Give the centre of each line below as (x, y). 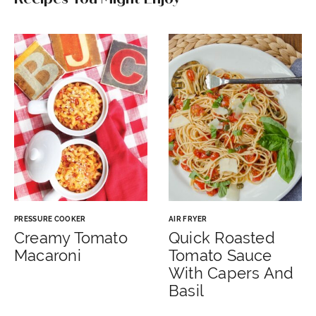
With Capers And (231, 273)
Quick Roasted (222, 237)
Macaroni (48, 255)
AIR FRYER (188, 219)
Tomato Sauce (220, 255)
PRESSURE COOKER (50, 219)
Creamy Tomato (71, 237)
